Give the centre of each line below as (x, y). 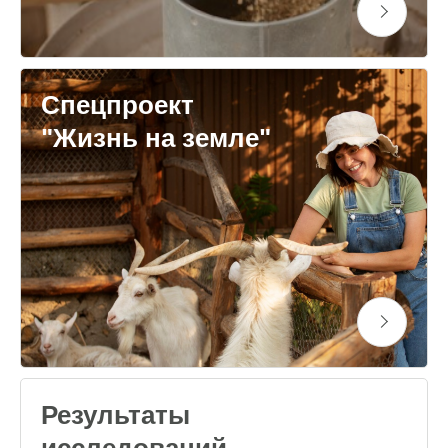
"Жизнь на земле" (156, 138)
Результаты (115, 414)
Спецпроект (117, 105)
